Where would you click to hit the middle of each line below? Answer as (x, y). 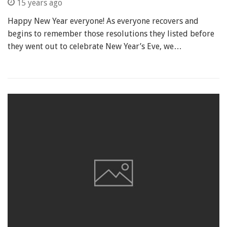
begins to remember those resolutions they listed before (111, 33)
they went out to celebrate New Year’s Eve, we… (95, 46)
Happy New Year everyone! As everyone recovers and (103, 21)
